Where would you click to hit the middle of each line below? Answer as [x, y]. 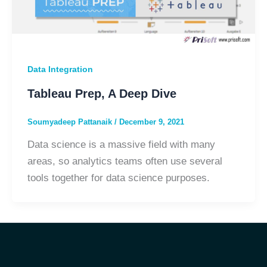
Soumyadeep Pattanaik [71, 122]
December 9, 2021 [151, 122]
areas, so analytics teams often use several [125, 162]
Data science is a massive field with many [121, 145]
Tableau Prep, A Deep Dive [102, 93]
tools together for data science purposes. [118, 178]
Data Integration [60, 69]
